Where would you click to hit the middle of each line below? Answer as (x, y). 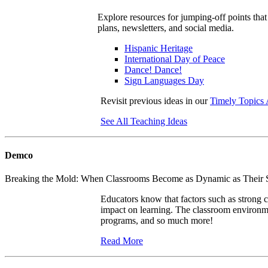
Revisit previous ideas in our (155, 100)
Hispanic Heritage (159, 48)
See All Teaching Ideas (144, 121)
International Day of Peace (175, 59)
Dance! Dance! (153, 69)
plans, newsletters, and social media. (166, 28)
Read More (122, 241)
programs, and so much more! (158, 221)
